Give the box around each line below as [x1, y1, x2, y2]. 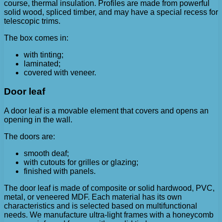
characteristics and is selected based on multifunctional [4, 202, 197, 211]
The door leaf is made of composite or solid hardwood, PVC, [4, 184, 215, 193]
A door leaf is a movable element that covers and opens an [4, 107, 209, 115]
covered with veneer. [24, 68, 96, 77]
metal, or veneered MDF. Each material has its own [4, 193, 182, 202]
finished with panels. [24, 167, 96, 176]
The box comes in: [4, 33, 68, 42]
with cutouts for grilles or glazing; [24, 158, 138, 167]
